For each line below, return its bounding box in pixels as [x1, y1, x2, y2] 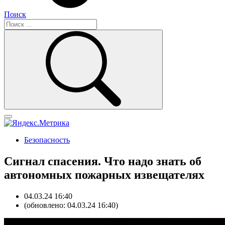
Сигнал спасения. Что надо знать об [4, 154, 201, 168]
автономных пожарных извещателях [4, 168, 204, 181]
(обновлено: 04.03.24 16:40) [24, 200, 118, 209]
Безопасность [24, 136, 70, 144]
